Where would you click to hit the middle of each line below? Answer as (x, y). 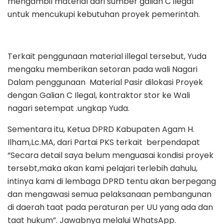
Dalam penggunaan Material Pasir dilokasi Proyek (105, 82)
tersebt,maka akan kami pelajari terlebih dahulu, (102, 168)
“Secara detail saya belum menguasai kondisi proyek (110, 155)
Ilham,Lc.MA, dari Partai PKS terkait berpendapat (104, 142)
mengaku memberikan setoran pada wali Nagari (102, 69)
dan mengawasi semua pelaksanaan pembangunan (109, 194)
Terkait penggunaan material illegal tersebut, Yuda (107, 56)
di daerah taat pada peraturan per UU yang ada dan (110, 207)
